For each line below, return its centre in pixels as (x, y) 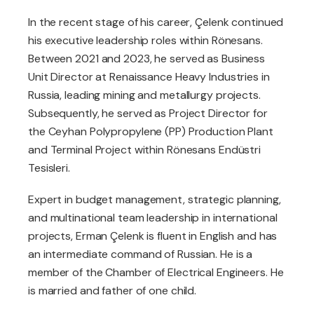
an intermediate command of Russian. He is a (141, 254)
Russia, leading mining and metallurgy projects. (144, 95)
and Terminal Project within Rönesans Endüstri (144, 150)
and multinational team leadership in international (153, 218)
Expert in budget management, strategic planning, (155, 200)
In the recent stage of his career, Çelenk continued (156, 22)
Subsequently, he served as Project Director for (148, 114)
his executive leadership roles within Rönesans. (145, 41)
